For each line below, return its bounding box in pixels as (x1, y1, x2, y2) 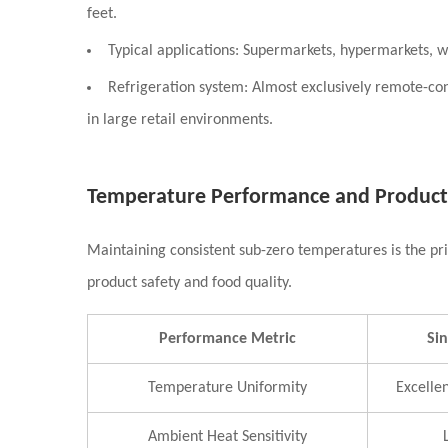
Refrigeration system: (108, 80, 248, 96)
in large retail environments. (87, 112, 273, 128)
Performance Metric (159, 331, 296, 347)
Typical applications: (108, 43, 239, 59)
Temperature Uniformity (148, 380, 307, 396)
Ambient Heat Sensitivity (148, 429, 307, 445)
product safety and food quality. (87, 275, 292, 291)
